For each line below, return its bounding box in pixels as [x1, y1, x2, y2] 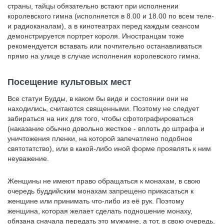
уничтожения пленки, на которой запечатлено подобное [7, 134, 192, 142]
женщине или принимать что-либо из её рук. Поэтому [7, 197, 184, 205]
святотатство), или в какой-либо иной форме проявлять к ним [7, 144, 211, 152]
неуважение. [7, 154, 49, 162]
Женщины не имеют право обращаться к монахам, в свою [7, 177, 200, 185]
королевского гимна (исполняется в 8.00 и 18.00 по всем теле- [7, 12, 214, 20]
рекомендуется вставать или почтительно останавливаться [7, 42, 202, 50]
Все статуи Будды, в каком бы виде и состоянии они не [7, 94, 188, 102]
